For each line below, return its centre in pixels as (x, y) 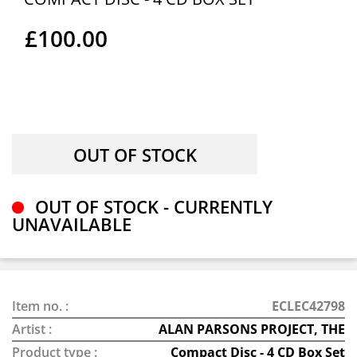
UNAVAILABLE (72, 224)
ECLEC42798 (308, 306)
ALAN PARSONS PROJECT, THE (252, 329)
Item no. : (40, 306)
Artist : (32, 329)
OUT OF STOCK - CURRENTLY (151, 206)
